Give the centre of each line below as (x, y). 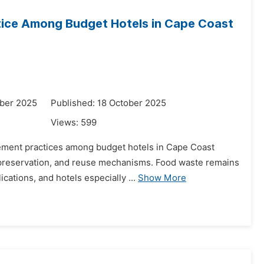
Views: (66, 123)
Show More (162, 178)
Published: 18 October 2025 (108, 103)
